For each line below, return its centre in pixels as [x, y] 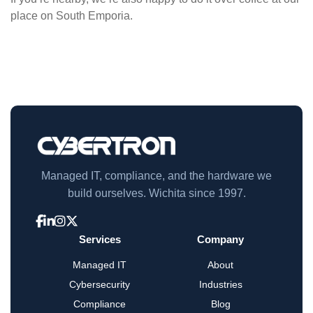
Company [220, 239]
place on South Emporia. [72, 16]
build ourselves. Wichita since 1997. [156, 193]
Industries [220, 284]
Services [100, 239]
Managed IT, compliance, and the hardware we [156, 176]
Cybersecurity [100, 284]
